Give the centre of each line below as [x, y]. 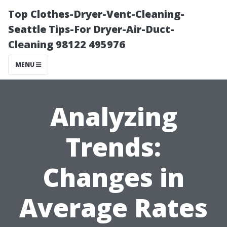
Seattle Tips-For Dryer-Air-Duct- [91, 29]
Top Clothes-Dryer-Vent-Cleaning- [96, 14]
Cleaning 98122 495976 [67, 44]
